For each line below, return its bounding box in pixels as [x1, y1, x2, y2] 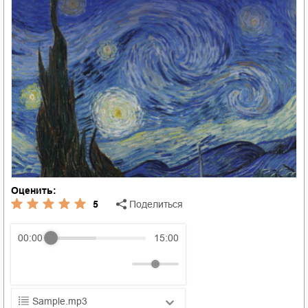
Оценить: [11, 185, 56, 196]
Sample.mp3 [32, 296, 87, 307]
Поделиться [129, 199, 183, 210]
